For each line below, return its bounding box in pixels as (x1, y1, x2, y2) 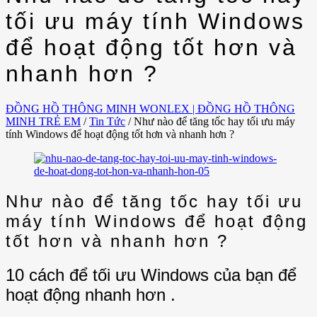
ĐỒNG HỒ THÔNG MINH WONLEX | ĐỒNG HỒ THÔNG (6, 102, 295, 115)
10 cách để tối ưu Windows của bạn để (6, 265, 296, 284)
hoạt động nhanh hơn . (6, 284, 175, 304)
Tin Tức (89, 115, 125, 127)
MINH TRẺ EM (6, 115, 81, 127)
